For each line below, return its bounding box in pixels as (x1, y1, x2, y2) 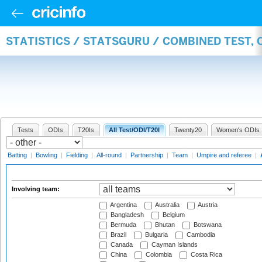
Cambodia (185, 231, 215, 239)
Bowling (36, 151, 57, 158)
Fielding (66, 151, 88, 158)
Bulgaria (143, 231, 168, 239)
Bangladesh (109, 211, 144, 219)
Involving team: (12, 185, 61, 192)
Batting (8, 151, 27, 158)
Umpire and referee (196, 151, 251, 158)
